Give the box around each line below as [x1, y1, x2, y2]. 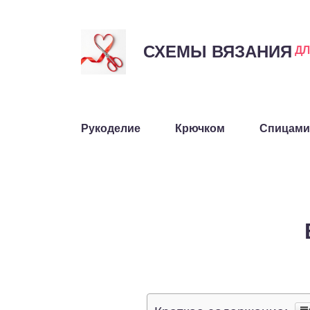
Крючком [175, 120, 225, 136]
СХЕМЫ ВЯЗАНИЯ [143, 38, 292, 62]
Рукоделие [81, 120, 140, 136]
